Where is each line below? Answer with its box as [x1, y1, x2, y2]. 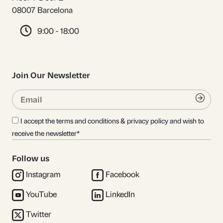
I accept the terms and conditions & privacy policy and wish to [20, 117, 204, 126]
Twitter [26, 210, 51, 220]
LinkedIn [106, 190, 135, 200]
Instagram [26, 170, 61, 180]
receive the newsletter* [12, 129, 80, 138]
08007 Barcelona [12, 5, 73, 15]
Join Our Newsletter [12, 71, 90, 81]
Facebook [106, 170, 139, 180]
